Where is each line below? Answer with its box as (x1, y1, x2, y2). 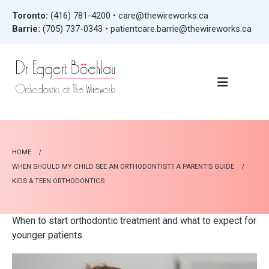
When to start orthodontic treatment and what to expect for (12, 214, 256, 226)
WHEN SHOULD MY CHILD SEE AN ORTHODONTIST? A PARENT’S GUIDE (12, 162, 234, 171)
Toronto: (12, 10, 48, 21)
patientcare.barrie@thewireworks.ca (110, 23, 252, 34)
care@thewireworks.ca (118, 10, 208, 21)
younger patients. (12, 229, 84, 241)
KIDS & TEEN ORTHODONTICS (12, 177, 104, 185)
